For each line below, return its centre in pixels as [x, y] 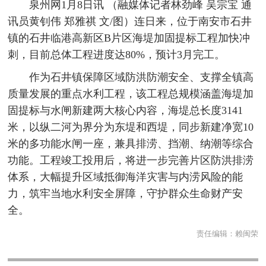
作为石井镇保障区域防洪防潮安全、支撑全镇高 [141, 77]
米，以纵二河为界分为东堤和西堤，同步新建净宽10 [131, 127]
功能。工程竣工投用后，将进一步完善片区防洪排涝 [131, 161]
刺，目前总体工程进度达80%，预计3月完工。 [117, 54]
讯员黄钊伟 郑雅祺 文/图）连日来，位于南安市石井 [130, 21]
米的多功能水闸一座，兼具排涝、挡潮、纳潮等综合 [131, 144]
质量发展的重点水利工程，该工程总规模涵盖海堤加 [131, 94]
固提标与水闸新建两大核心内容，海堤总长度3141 [126, 111]
